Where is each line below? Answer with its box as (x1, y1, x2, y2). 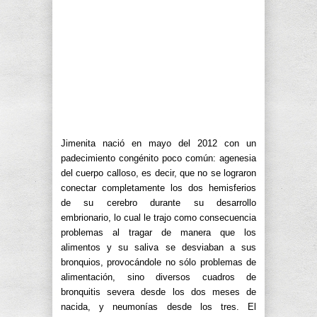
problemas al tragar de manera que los (61, 226, 256, 238)
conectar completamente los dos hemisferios (61, 182, 256, 193)
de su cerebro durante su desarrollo (61, 197, 256, 208)
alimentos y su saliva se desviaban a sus (61, 241, 256, 253)
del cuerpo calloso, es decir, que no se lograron (61, 167, 256, 178)
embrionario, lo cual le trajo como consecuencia (61, 212, 256, 223)
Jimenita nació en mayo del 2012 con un (61, 137, 256, 149)
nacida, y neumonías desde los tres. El (61, 301, 256, 312)
